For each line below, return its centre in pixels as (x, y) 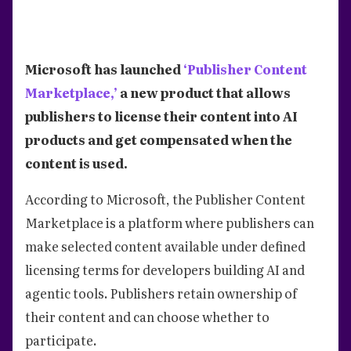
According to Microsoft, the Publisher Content (165, 199)
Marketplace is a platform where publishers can (170, 222)
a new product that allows (204, 92)
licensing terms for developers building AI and (165, 269)
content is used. (76, 163)
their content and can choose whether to (147, 316)
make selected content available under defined (165, 246)
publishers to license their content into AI (161, 116)
